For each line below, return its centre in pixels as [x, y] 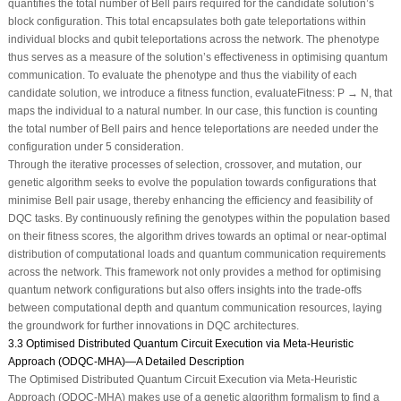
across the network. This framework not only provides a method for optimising [194, 272]
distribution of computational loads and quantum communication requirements [196, 254]
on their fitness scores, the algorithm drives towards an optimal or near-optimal [197, 236]
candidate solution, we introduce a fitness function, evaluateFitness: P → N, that [200, 93]
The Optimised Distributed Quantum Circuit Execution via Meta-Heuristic [182, 379]
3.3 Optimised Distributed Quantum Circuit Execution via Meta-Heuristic [180, 343]
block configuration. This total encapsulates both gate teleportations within [187, 21]
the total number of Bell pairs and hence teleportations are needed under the [193, 128]
